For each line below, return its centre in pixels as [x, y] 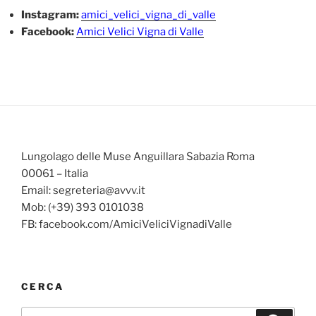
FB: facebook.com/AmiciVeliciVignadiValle [127, 224]
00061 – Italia [55, 173]
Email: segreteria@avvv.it [83, 190]
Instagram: [51, 15]
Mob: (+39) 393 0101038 [83, 207]
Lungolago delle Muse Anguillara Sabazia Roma [138, 156]
